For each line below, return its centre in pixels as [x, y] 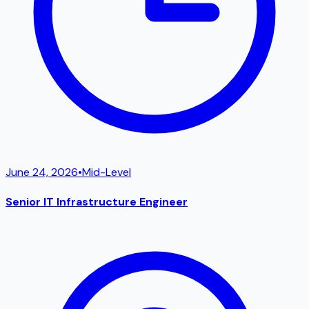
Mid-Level [107, 172]
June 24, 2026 [42, 172]
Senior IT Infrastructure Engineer [97, 201]
